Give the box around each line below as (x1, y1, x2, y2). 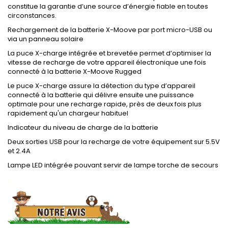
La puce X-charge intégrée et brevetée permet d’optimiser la (8, 48, 211, 58)
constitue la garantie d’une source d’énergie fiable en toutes (8, 2, 208, 11)
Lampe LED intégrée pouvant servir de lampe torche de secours (8, 160, 218, 170)
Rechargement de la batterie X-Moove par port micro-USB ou (8, 25, 212, 35)
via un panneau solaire (8, 34, 83, 44)
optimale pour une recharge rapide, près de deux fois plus (8, 99, 202, 109)
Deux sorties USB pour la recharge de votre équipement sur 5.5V (8, 137, 220, 147)
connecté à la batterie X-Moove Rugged (8, 67, 141, 76)
